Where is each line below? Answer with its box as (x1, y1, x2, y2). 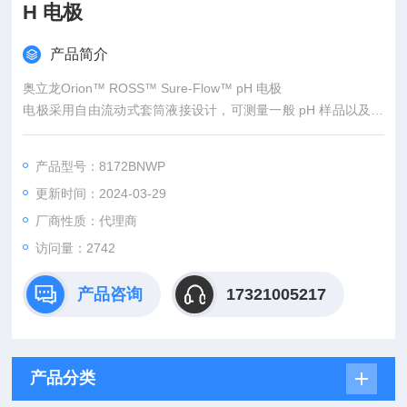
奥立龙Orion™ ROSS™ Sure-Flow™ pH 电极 (23, 81, 283, 95)
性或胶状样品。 (23, 124, 113, 139)
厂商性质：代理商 (35, 213, 138, 228)
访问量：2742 (35, 241, 116, 255)
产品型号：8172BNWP (35, 159, 166, 174)
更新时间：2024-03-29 (35, 186, 167, 201)
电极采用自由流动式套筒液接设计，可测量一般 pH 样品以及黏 (23, 103, 384, 117)
